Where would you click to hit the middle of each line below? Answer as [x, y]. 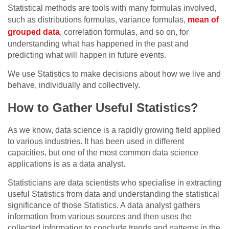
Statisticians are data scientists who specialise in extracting [114, 183]
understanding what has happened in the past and [98, 44]
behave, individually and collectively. [74, 85]
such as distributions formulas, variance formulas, [98, 20]
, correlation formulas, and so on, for [124, 32]
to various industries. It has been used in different [96, 142]
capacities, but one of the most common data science [103, 153]
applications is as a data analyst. [66, 164]
